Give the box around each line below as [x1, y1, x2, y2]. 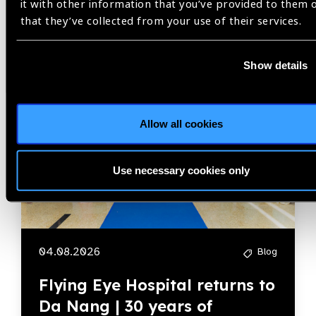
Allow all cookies [139, 117, 223, 130]
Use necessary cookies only [112, 164, 250, 176]
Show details [243, 59, 308, 71]
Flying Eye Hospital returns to [39, 274, 275, 295]
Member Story [35, 76, 97, 89]
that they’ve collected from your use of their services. [20, 13, 302, 29]
